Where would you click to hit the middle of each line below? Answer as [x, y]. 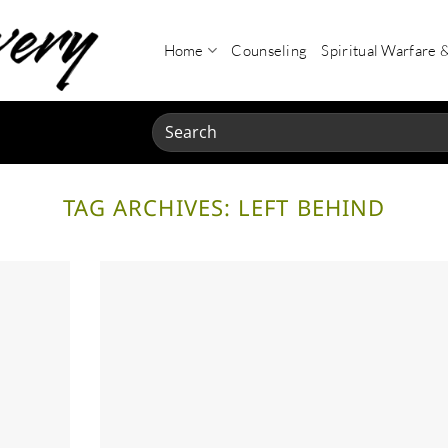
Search [174, 122]
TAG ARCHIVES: [150, 206]
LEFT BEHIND [312, 206]
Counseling [269, 50]
